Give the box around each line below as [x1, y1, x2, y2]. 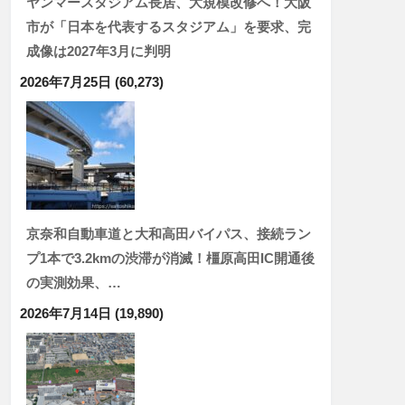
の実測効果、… [26, 275, 121, 290]
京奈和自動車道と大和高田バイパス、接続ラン [26, 226, 311, 241]
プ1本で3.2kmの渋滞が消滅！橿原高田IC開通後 [26, 250, 315, 266]
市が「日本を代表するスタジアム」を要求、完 [26, 19, 311, 34]
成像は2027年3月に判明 [26, 43, 171, 59]
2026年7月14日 [20, 306, 111, 321]
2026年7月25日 [20, 74, 111, 89]
